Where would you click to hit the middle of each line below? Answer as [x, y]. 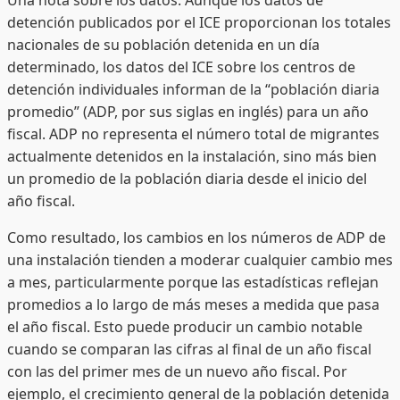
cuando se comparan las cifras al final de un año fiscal [189, 349]
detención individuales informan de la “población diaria [193, 89]
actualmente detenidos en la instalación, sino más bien [192, 156]
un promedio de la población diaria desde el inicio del [187, 178]
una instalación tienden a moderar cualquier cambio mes [200, 259]
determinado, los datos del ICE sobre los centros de [181, 67]
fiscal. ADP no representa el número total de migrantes [193, 133]
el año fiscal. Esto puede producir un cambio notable [185, 326]
